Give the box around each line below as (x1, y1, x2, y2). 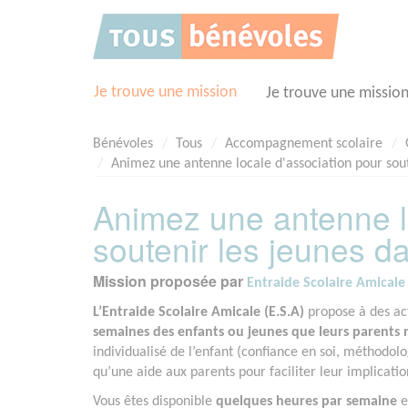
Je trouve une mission (94, 84, 237, 101)
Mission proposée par (93, 270, 247, 292)
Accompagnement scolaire (225, 137, 382, 151)
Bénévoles (93, 137, 153, 151)
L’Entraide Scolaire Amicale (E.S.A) (93, 305, 308, 321)
